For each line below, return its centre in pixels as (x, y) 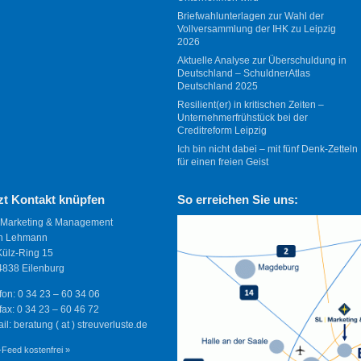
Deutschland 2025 (218, 86)
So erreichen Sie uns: (238, 199)
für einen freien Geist (223, 162)
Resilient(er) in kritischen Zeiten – (251, 104)
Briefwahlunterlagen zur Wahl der (251, 17)
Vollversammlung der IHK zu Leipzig (257, 29)
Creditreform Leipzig (222, 130)
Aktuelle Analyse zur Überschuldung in (262, 60)
